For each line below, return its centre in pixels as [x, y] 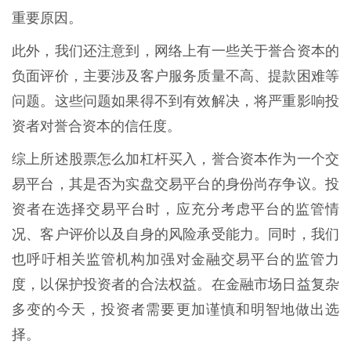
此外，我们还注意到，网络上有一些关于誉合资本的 [175, 51]
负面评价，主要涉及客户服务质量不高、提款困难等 [175, 76]
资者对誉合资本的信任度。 [96, 127]
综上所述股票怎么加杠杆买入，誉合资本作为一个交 [175, 159]
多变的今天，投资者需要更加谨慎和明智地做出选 [175, 310]
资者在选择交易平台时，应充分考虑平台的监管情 [175, 210]
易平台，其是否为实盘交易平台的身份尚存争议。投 [175, 185]
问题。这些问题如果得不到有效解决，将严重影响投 [175, 101]
